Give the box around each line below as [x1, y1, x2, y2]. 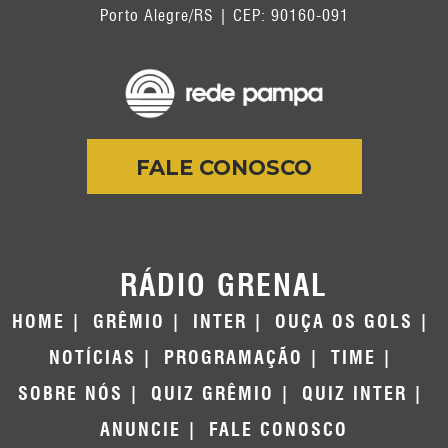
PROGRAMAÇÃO [164, 346, 303, 369]
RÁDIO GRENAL [120, 266, 328, 304]
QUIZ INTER [302, 382, 407, 405]
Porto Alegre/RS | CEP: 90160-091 [99, 6, 349, 26]
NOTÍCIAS [49, 346, 136, 369]
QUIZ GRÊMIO [151, 382, 274, 405]
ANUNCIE [100, 418, 181, 441]
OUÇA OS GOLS [275, 310, 413, 333]
